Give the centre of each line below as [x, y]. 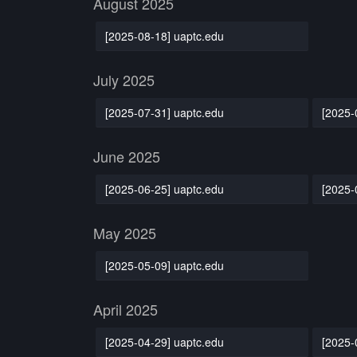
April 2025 [126, 309]
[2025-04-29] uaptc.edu [164, 341]
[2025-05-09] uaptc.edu [164, 265]
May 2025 [125, 233]
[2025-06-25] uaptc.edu [164, 188]
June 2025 [127, 156]
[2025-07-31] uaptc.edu [164, 112]
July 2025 [124, 80]
